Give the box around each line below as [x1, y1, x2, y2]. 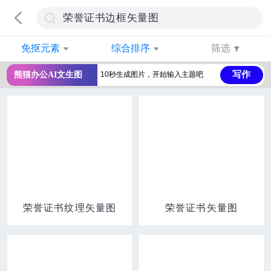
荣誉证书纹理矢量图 [22, 203, 117, 214]
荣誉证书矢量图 [165, 203, 238, 214]
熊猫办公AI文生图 [7, 70, 83, 79]
